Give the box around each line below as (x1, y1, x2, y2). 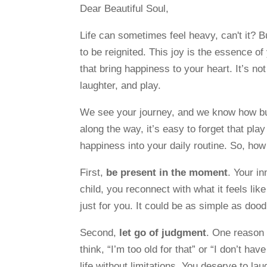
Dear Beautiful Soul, (80, 2, 169, 14)
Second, (80, 226, 120, 238)
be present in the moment (106, 166, 228, 178)
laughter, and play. (80, 79, 162, 91)
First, (80, 166, 107, 178)
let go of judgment (119, 226, 207, 238)
